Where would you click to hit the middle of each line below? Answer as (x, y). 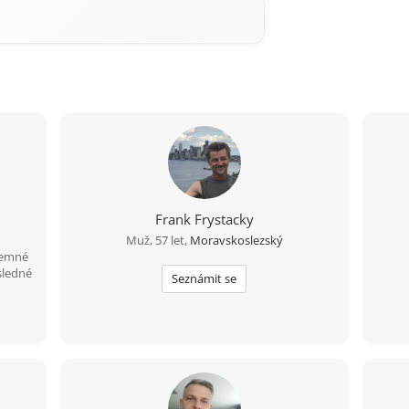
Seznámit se (204, 278)
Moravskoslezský (236, 240)
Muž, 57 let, (157, 240)
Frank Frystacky (204, 219)
